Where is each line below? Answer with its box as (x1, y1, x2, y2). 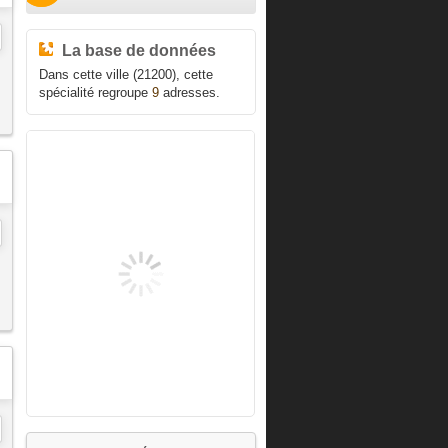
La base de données (61, 41, 216, 59)
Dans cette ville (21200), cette (38, 68, 213, 82)
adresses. (158, 86, 220, 100)
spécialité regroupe (38, 86, 152, 100)
